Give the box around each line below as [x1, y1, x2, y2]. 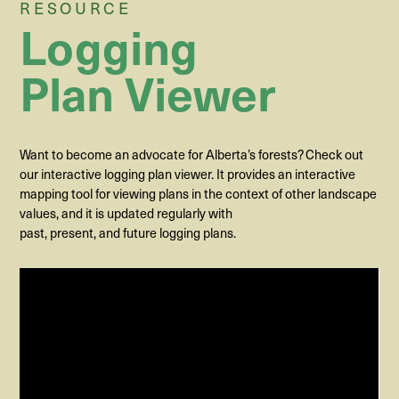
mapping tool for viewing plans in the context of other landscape [20, 183, 378, 204]
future [123, 223, 158, 243]
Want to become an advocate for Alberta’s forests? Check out [20, 144, 364, 165]
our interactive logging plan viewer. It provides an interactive [20, 164, 356, 184]
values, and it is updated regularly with [20, 203, 233, 224]
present [50, 223, 94, 243]
